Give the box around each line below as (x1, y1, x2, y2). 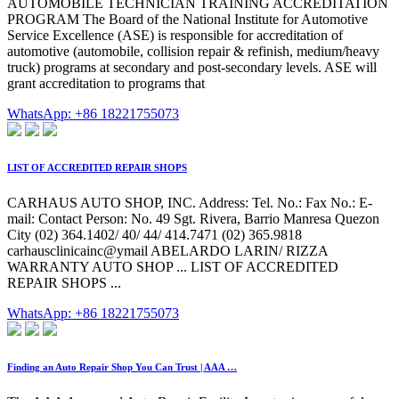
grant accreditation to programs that (7, 76, 205, 92)
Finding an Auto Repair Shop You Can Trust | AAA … (7, 362, 237, 373)
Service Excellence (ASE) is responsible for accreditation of (7, 28, 343, 44)
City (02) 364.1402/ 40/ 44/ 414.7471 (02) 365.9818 (7, 227, 302, 243)
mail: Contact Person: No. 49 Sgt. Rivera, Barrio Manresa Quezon (7, 211, 379, 227)
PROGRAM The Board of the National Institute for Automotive (7, 12, 368, 28)
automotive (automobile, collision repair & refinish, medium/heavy (7, 44, 379, 60)
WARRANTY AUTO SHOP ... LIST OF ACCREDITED (7, 259, 338, 275)
